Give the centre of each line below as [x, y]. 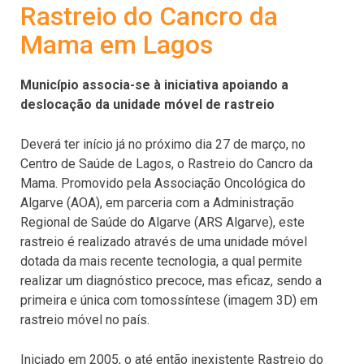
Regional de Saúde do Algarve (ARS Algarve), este [162, 222]
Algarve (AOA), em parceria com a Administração [157, 203]
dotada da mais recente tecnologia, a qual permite [161, 261]
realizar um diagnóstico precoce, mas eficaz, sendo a [171, 281]
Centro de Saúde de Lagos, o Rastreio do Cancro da [167, 164]
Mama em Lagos [117, 45]
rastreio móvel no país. [85, 320]
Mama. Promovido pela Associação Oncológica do [163, 183]
